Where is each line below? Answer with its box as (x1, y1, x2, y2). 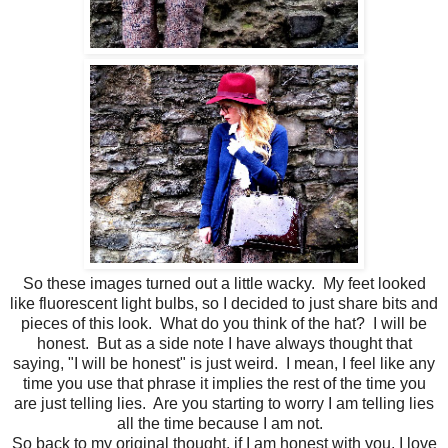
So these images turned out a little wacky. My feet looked (22, 274, 426, 292)
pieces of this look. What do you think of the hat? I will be (21, 314, 427, 332)
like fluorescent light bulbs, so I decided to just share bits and (10, 294, 438, 312)
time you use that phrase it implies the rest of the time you (22, 374, 426, 392)
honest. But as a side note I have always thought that (36, 334, 412, 352)
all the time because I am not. (117, 414, 331, 432)
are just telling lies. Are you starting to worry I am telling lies (14, 394, 434, 412)
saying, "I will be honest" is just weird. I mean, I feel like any (13, 354, 435, 372)
